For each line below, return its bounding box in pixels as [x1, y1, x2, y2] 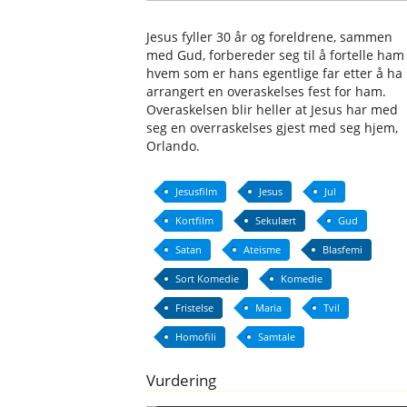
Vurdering [146, 370, 217, 391]
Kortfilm [175, 213, 214, 227]
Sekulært [255, 213, 297, 227]
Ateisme [243, 243, 282, 256]
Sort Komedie [175, 272, 240, 285]
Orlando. [146, 137, 201, 154]
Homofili [175, 330, 217, 343]
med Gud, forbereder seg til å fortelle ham [146, 46, 405, 64]
